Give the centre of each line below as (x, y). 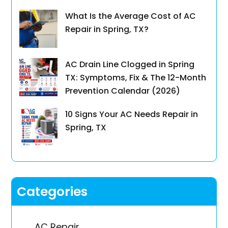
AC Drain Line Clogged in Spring (130, 65)
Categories (52, 192)
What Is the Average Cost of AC (131, 16)
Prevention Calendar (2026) (123, 91)
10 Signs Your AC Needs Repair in (132, 115)
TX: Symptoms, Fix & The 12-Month (136, 78)
